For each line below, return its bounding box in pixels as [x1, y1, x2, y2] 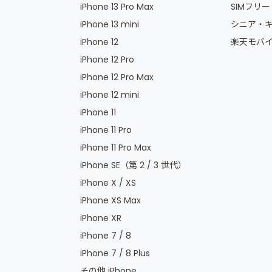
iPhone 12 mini [80, 89, 139, 101]
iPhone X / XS [80, 177, 136, 189]
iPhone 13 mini [80, 18, 139, 31]
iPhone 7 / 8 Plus [80, 247, 150, 260]
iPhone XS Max [80, 194, 141, 207]
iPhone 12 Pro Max [80, 71, 154, 84]
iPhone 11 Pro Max [80, 141, 151, 154]
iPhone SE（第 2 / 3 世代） [80, 159, 186, 172]
